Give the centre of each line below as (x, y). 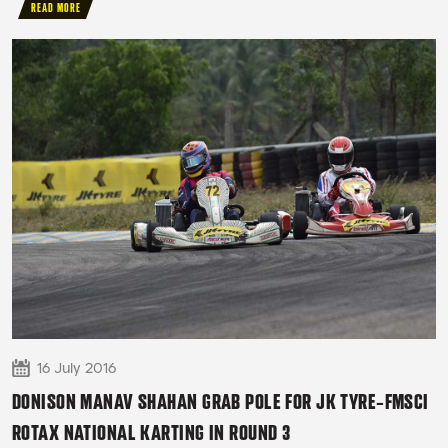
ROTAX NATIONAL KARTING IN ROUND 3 (152, 433)
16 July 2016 (76, 368)
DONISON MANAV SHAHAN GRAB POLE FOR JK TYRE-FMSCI (220, 402)
